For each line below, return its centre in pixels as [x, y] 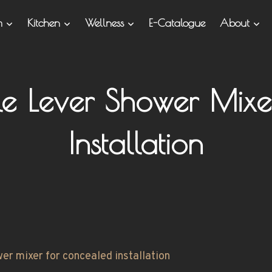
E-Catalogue [177, 23]
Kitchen [45, 23]
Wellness [106, 23]
